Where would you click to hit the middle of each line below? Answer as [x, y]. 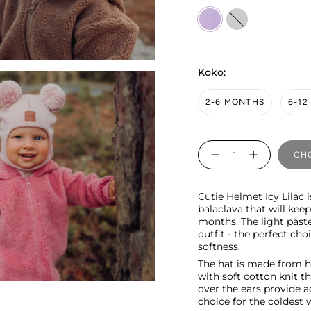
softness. [219, 247]
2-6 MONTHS [235, 102]
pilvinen [244, 14]
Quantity [216, 145]
